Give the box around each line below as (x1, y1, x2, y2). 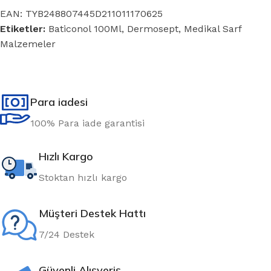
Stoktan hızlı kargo (39, 172, 127, 184)
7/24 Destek (39, 229, 94, 241)
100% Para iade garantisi (30, 117, 145, 129)
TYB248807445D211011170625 (25, 8, 163, 20)
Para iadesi (30, 95, 88, 109)
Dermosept (127, 23, 178, 35)
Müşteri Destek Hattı (39, 206, 146, 221)
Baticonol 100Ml (48, 23, 122, 35)
